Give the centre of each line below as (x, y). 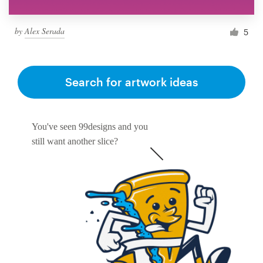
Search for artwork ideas (131, 82)
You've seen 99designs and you (90, 127)
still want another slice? (75, 141)
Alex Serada (45, 31)
